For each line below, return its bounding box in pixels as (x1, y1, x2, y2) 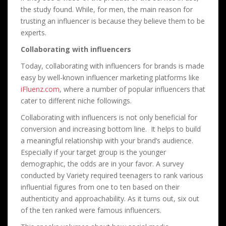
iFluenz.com (21, 84, 60, 94)
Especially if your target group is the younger (21, 147, 166, 157)
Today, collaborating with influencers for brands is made (21, 61, 204, 71)
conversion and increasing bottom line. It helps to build (21, 124, 201, 134)
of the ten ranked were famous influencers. (21, 205, 161, 215)
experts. (21, 27, 46, 37)
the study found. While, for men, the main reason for (21, 4, 193, 14)
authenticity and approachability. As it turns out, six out (21, 193, 199, 203)
